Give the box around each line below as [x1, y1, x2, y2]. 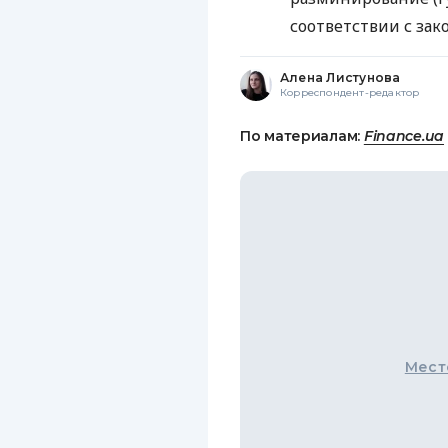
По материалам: [240, 126, 364, 145]
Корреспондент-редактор [280, 85, 420, 99]
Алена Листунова [280, 69, 401, 85]
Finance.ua [363, 126, 445, 145]
